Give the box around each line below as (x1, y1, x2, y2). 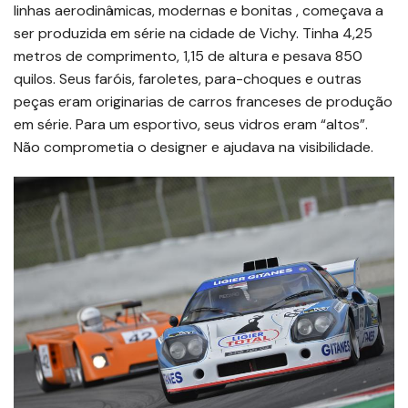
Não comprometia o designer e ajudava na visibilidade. (14, 137, 373, 157)
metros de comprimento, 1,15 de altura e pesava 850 (14, 46, 362, 66)
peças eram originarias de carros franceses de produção (14, 91, 393, 111)
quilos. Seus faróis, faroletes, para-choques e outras (14, 68, 362, 88)
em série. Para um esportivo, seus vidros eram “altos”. (14, 114, 368, 134)
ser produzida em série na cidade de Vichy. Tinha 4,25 (14, 23, 372, 43)
